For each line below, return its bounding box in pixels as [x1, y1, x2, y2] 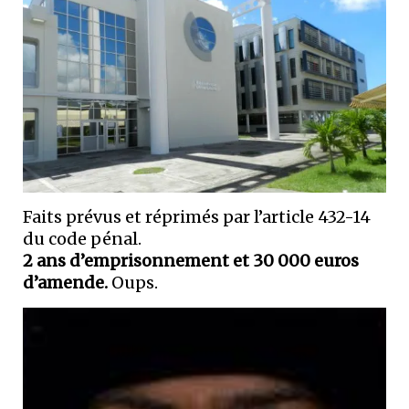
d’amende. [23, 272, 111, 294]
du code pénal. [23, 228, 142, 250]
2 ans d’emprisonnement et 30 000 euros [23, 250, 359, 272]
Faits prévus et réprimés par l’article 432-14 [23, 206, 371, 228]
